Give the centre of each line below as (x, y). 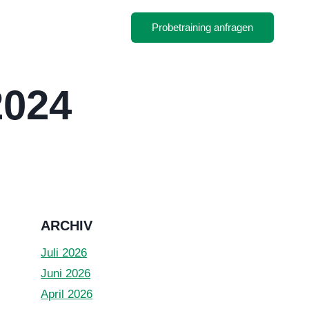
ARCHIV (67, 226)
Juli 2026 (64, 253)
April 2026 (67, 294)
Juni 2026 (66, 273)
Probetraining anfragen (202, 27)
